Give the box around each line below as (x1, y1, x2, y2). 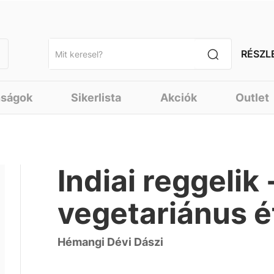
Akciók (160, 91, 197, 104)
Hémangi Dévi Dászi (57, 235, 164, 248)
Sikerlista (71, 91, 122, 104)
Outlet (235, 91, 270, 104)
